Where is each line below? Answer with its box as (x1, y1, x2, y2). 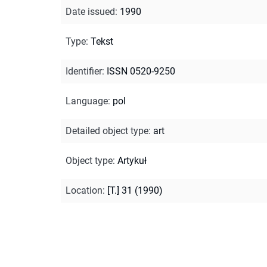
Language (66, 95, 108, 107)
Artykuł (117, 154, 147, 166)
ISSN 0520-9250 (107, 65, 175, 77)
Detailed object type (66, 125, 148, 136)
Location (66, 184, 103, 196)
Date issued (66, 5, 115, 17)
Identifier (66, 65, 102, 77)
